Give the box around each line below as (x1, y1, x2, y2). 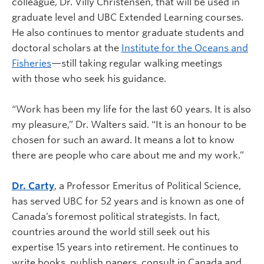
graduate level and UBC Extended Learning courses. (12, 11, 243, 23)
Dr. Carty (12, 180, 54, 192)
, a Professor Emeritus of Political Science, (54, 180, 241, 192)
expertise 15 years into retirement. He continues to (12, 241, 239, 253)
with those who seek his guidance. (12, 72, 166, 84)
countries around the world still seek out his (12, 226, 210, 237)
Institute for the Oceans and (121, 42, 248, 54)
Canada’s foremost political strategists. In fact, (12, 210, 220, 222)
